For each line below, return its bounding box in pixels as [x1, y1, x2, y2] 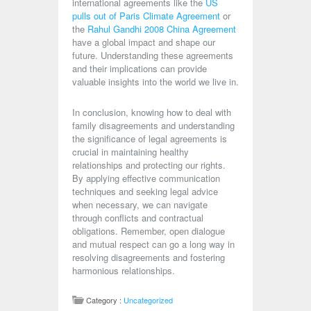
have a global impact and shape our [72, 35, 215, 49]
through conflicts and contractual [72, 211, 203, 224]
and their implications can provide [72, 62, 207, 75]
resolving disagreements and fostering [72, 251, 225, 264]
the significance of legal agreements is [72, 132, 227, 145]
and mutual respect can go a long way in [72, 237, 235, 251]
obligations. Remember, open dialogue [72, 224, 225, 237]
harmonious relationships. [72, 264, 175, 277]
